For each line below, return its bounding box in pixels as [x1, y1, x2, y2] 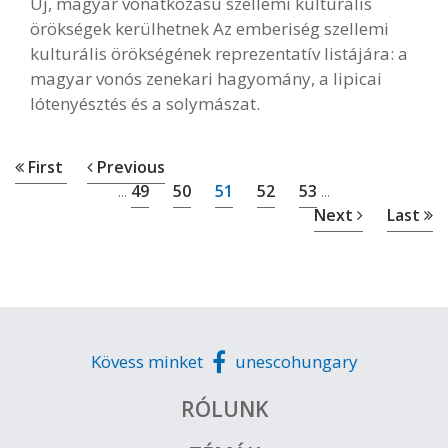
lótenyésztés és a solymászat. [30, 91, 264, 115]
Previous [93, 155, 165, 178]
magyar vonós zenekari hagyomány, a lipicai [30, 66, 382, 90]
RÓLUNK [180, 394, 268, 423]
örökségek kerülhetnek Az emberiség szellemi [30, 16, 389, 40]
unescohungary [230, 349, 358, 373]
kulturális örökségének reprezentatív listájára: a [30, 41, 408, 65]
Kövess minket [90, 349, 207, 373]
